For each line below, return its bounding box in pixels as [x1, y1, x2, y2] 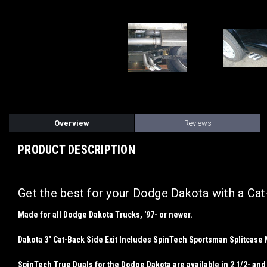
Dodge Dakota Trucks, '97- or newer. [61, 209, 196, 219]
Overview [54, 119, 89, 128]
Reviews [184, 119, 212, 128]
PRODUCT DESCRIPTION [18, 142, 135, 157]
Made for [18, 209, 52, 219]
